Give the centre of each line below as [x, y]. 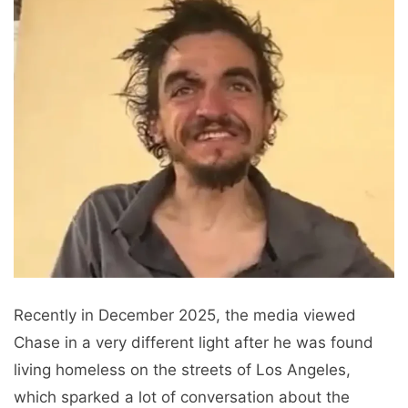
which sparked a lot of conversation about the [182, 397]
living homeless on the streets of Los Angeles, [182, 369]
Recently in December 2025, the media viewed [185, 315]
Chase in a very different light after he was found [194, 342]
